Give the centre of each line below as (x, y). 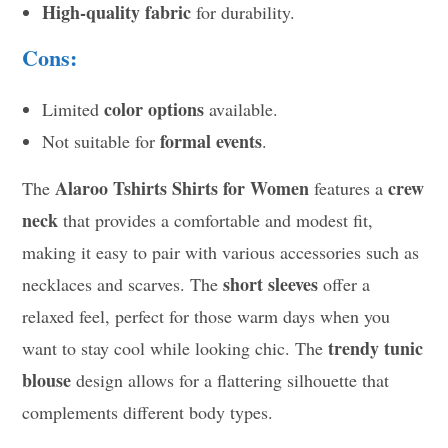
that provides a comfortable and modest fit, (216, 219)
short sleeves (271, 283)
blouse (47, 379)
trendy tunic (376, 347)
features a (349, 187)
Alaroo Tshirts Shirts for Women (182, 187)
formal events (211, 140)
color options (154, 108)
